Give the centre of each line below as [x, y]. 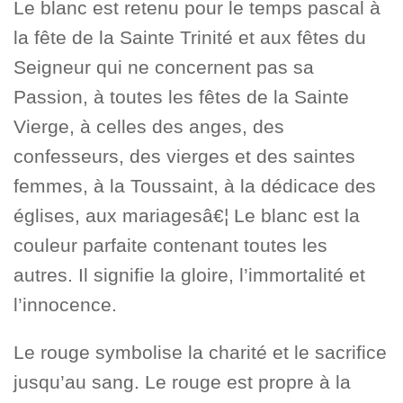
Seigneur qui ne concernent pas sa [164, 67]
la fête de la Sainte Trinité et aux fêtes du [190, 37]
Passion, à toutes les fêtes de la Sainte [181, 96]
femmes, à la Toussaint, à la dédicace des [195, 185]
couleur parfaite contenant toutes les [170, 245]
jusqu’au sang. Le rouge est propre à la [182, 382]
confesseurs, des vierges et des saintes [184, 156]
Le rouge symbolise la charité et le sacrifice [200, 353]
